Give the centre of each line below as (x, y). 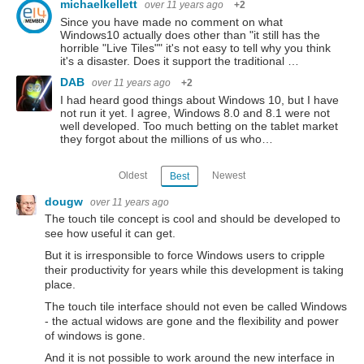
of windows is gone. (95, 336)
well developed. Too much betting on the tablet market (199, 126)
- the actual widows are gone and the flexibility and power (192, 321)
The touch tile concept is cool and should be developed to (193, 219)
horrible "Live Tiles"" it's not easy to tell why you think (195, 48)
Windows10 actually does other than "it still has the (190, 35)
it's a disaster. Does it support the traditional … (180, 61)
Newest (228, 175)
